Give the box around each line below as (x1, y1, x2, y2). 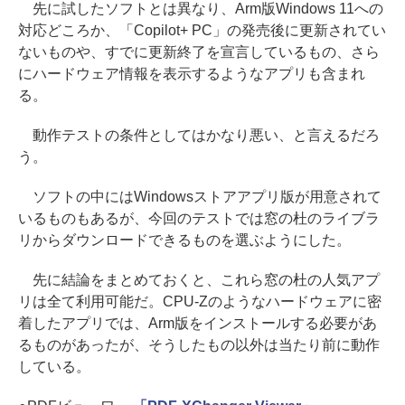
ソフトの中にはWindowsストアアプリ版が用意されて (18, 189, 381, 205)
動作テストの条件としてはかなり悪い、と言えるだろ (18, 127, 380, 144)
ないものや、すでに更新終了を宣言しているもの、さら (18, 44, 380, 61)
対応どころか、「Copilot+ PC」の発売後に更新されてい (18, 23, 386, 39)
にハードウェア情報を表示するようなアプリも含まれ (18, 66, 365, 82)
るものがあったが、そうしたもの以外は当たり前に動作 (18, 337, 380, 353)
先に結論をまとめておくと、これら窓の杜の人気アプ (18, 272, 380, 288)
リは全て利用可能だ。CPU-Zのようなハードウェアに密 (18, 294, 381, 310)
